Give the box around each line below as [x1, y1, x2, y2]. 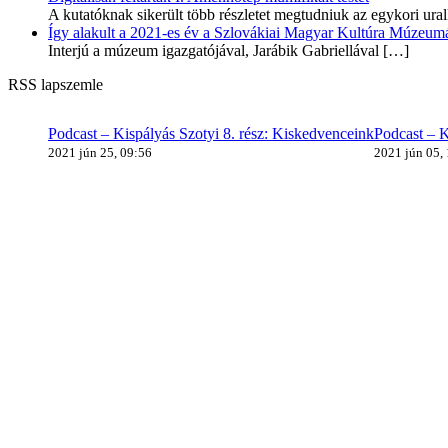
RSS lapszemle [8, 75, 103, 93]
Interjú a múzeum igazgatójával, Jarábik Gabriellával [48, 41, 379, 59]
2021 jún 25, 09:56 [48, 144, 152, 160]
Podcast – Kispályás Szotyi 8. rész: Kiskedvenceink [48, 124, 374, 142]
